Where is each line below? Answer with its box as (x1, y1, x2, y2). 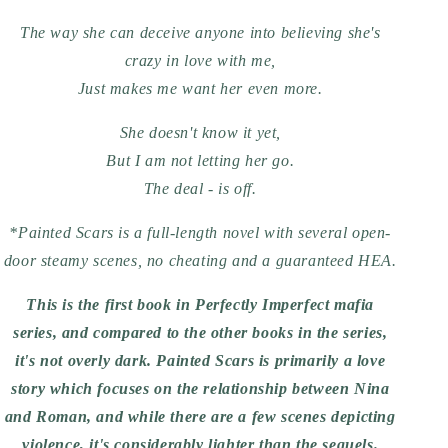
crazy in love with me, (124, 52, 276, 69)
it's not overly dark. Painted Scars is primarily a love (15, 352, 386, 369)
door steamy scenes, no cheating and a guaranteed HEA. (3, 252, 397, 269)
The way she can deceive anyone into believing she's (19, 24, 381, 41)
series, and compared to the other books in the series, (13, 324, 388, 341)
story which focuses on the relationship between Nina (11, 380, 390, 397)
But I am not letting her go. (106, 152, 295, 169)
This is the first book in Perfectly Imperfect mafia (26, 296, 375, 313)
